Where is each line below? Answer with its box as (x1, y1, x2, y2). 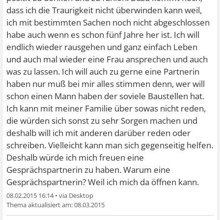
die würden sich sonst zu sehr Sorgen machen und (6, 115, 198, 126)
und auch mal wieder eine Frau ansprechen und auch (6, 54, 208, 65)
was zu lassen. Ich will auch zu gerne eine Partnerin (6, 66, 200, 77)
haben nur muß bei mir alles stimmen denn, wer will (6, 78, 205, 89)
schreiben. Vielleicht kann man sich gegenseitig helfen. (6, 139, 214, 151)
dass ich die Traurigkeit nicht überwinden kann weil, (6, 4, 202, 16)
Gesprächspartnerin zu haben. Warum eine (6, 164, 171, 175)
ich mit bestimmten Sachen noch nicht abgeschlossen (6, 17, 210, 28)
